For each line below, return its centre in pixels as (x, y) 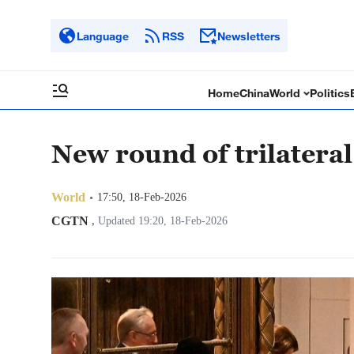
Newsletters (249, 36)
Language (103, 36)
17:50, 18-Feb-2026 (142, 197)
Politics (330, 93)
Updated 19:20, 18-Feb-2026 (161, 221)
